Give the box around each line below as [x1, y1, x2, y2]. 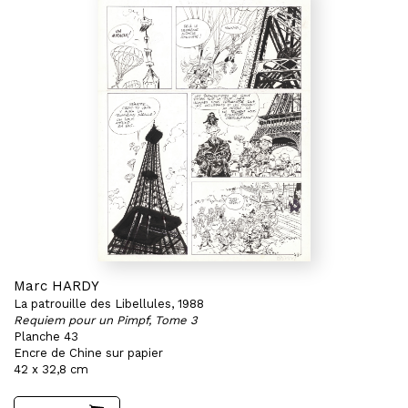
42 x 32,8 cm [14, 362, 88, 376]
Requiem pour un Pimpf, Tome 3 [14, 313, 198, 327]
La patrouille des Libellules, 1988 [14, 297, 204, 311]
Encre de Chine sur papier [14, 346, 163, 360]
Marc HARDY [14, 278, 99, 294]
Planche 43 [14, 330, 78, 343]
